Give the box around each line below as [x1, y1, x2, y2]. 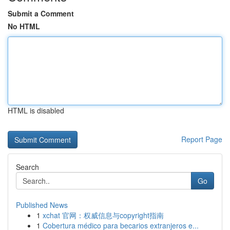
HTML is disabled [8, 105, 64, 116]
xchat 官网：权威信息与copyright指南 [43, 210, 164, 220]
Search [16, 162, 39, 172]
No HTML [8, 21, 40, 31]
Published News [16, 200, 68, 210]
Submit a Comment [8, 8, 74, 18]
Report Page [181, 134, 222, 144]
